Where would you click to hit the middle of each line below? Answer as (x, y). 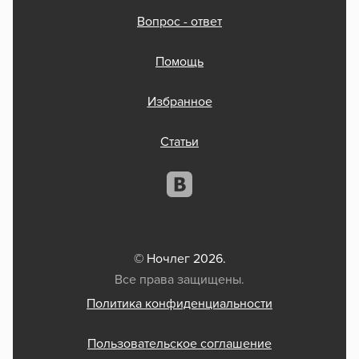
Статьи (179, 142)
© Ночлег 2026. (179, 259)
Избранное (179, 102)
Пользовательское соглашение (179, 344)
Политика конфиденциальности (179, 304)
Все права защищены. (179, 280)
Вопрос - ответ (179, 22)
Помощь (179, 62)
